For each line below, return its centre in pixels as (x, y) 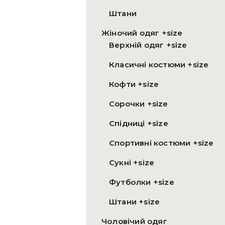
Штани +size (135, 202)
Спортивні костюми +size (161, 143)
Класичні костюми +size (159, 65)
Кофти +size (134, 84)
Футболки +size (142, 182)
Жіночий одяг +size (142, 33)
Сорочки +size (139, 104)
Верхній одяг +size (148, 45)
